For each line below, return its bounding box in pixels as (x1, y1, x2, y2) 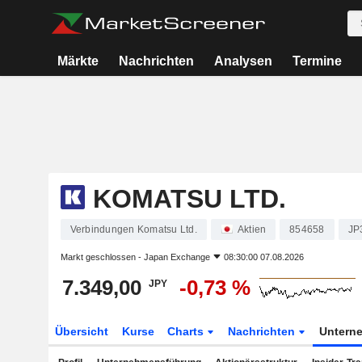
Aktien (237, 224, 267, 235)
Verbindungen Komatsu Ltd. (69, 224, 197, 235)
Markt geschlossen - (60, 252, 144, 262)
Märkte (57, 54, 99, 68)
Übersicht (54, 325, 108, 338)
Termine (292, 54, 342, 68)
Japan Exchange (143, 252, 210, 262)
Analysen (213, 54, 272, 68)
